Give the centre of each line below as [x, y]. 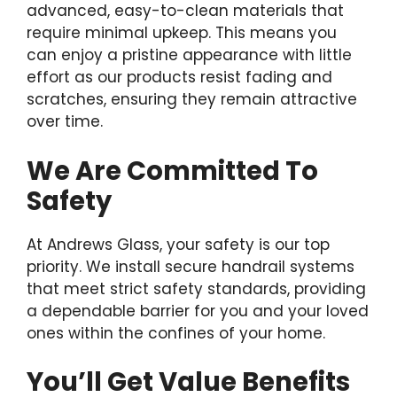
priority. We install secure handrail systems [191, 266]
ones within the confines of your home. [176, 333]
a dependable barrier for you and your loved [198, 311]
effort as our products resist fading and [179, 78]
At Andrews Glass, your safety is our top [178, 244]
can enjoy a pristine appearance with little [189, 55]
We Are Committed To [172, 171]
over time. [65, 122]
